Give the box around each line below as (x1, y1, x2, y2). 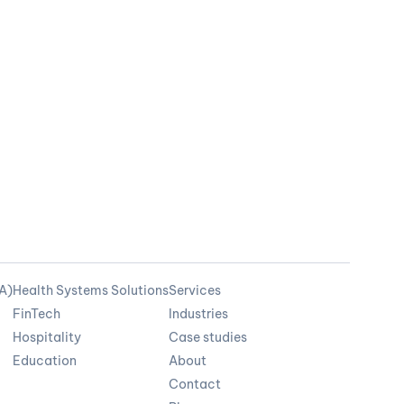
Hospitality (13, 329, 82, 346)
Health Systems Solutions (13, 282, 170, 299)
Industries (169, 306, 229, 323)
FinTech (13, 306, 61, 323)
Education (13, 353, 78, 370)
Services (169, 282, 222, 299)
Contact (169, 376, 222, 393)
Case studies (169, 329, 248, 346)
